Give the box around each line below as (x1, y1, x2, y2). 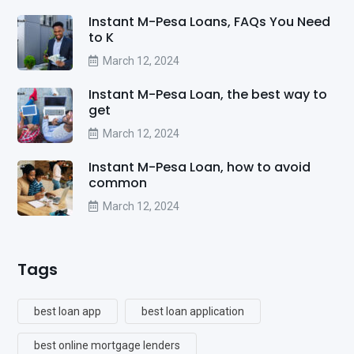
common (88, 173, 147, 192)
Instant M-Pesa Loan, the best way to (88, 85, 327, 104)
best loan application (141, 304, 244, 318)
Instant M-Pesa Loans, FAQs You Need (88, 12, 330, 31)
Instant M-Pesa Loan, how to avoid (88, 157, 311, 176)
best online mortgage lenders (34, 338, 180, 352)
